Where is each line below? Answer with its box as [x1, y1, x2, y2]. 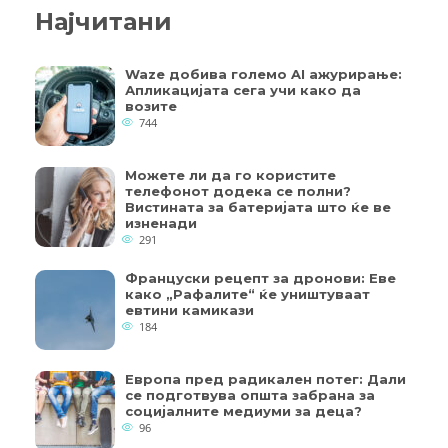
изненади [125, 214, 197, 231]
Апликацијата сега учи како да [125, 81, 361, 98]
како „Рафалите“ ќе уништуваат [125, 285, 370, 302]
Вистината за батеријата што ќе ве [125, 198, 391, 215]
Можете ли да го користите [125, 166, 336, 183]
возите [125, 97, 177, 114]
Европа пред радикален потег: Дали [125, 370, 406, 387]
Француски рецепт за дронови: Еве [125, 269, 396, 286]
